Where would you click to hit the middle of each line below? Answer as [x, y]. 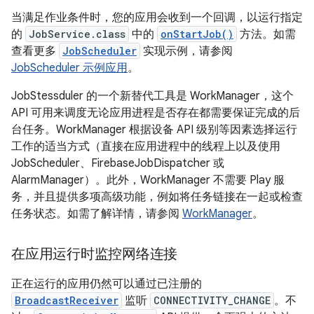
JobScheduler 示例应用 [69, 68]
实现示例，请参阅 [186, 51]
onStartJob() [197, 34]
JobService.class [77, 34]
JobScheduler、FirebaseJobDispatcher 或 [118, 163]
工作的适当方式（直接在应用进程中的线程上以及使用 [146, 146]
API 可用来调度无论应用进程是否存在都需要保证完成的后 [156, 113]
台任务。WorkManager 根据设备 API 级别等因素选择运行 [154, 130]
